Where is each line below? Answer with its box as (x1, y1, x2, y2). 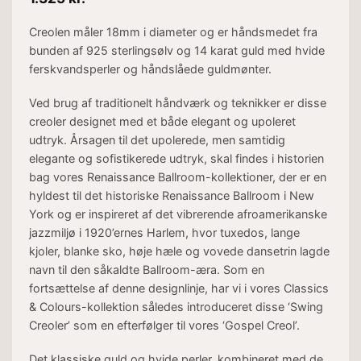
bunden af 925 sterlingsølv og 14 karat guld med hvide (28, 44, 325, 58)
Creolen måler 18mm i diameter (28, 25, 200, 39)
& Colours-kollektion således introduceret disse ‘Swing (28, 300, 323, 314)
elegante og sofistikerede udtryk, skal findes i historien (28, 151, 324, 166)
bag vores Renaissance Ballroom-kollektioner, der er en (28, 170, 326, 185)
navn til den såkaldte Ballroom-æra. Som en (28, 263, 264, 277)
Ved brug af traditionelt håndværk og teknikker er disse (28, 96, 326, 110)
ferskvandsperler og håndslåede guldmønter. (28, 62, 272, 77)
